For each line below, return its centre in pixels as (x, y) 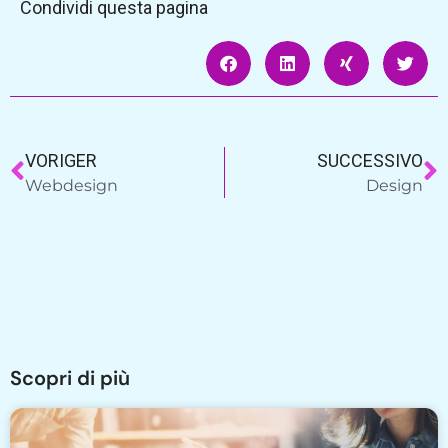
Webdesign (71, 185)
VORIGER (61, 160)
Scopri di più (70, 377)
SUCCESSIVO (370, 160)
